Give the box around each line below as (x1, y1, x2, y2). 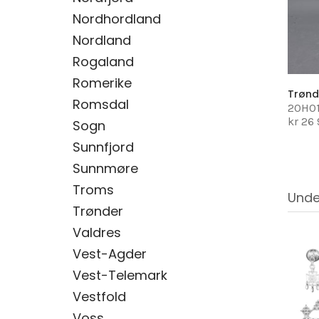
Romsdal (73, 95, 129, 113)
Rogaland (73, 53, 134, 70)
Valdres (73, 224, 121, 241)
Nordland (73, 31, 131, 49)
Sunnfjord (73, 138, 134, 156)
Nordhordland (73, 10, 161, 28)
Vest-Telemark (73, 266, 167, 284)
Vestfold (73, 288, 126, 305)
